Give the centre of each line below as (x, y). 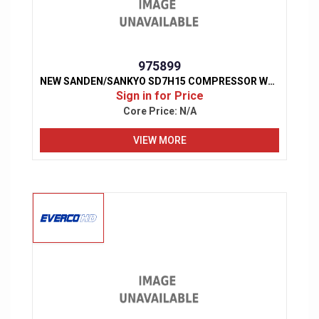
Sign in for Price (159, 96)
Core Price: (151, 111)
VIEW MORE (159, 140)
